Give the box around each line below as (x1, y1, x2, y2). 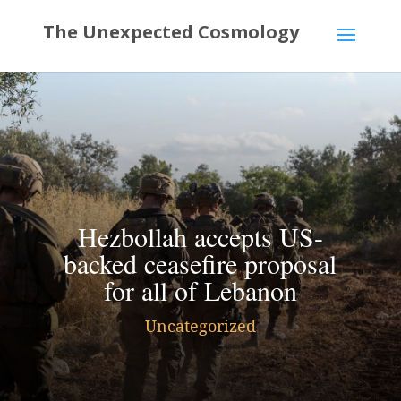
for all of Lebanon (103, 272, 297, 308)
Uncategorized (144, 315, 256, 337)
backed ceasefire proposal (64, 245, 337, 281)
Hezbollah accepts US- (77, 218, 323, 254)
